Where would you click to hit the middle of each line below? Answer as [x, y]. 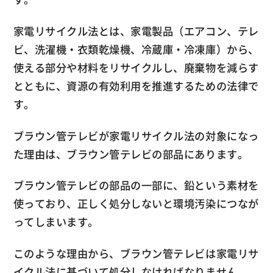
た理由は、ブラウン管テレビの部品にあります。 [131, 154]
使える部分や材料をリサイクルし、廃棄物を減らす [136, 68]
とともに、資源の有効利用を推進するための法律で [136, 86]
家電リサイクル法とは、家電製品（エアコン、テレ [136, 31]
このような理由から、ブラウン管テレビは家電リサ [136, 253]
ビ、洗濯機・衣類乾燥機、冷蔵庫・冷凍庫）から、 [136, 49]
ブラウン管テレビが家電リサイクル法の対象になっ [136, 136]
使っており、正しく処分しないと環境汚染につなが [136, 204]
